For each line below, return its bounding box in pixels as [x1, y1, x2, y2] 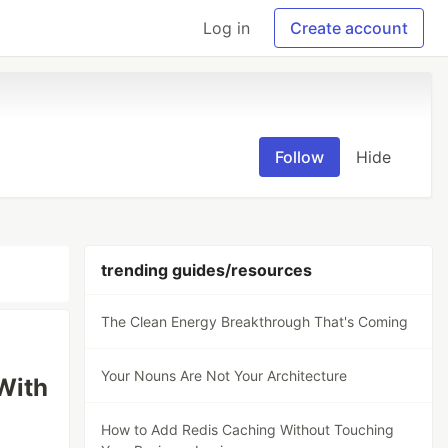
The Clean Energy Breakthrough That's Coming [101, 313, 409, 330]
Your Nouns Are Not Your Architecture [101, 367, 348, 384]
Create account [290, 18, 408, 38]
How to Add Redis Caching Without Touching [101, 421, 395, 438]
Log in [203, 18, 250, 38]
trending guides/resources [101, 260, 313, 280]
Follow [275, 147, 324, 167]
